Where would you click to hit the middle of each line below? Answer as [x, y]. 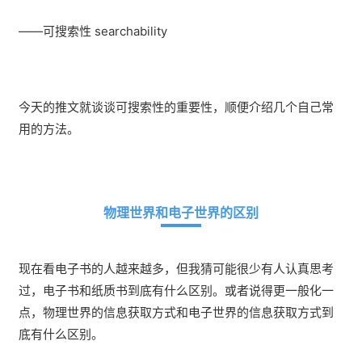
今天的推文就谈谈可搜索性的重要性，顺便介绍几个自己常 [176, 107]
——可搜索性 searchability [93, 31]
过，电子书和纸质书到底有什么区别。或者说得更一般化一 [176, 290]
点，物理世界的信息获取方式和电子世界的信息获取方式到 [176, 312]
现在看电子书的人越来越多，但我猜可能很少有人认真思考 [176, 268]
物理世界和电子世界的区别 [181, 212]
